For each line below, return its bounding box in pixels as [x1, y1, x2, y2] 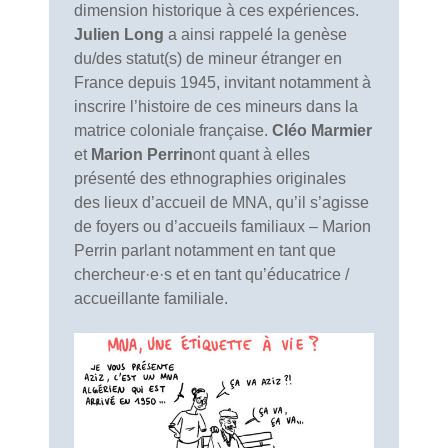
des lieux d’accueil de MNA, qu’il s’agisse [74, 193, 369, 211]
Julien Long [74, 25, 168, 43]
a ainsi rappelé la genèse [168, 25, 347, 43]
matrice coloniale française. [74, 121, 272, 139]
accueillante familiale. [74, 289, 228, 307]
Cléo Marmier [272, 121, 372, 139]
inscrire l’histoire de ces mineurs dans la [74, 97, 358, 115]
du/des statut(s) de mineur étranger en [74, 49, 342, 67]
